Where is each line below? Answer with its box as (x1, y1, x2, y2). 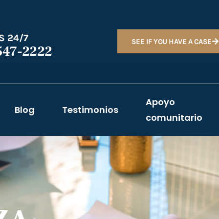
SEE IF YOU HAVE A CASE (131, 37, 212, 46)
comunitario (146, 111, 202, 124)
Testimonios (62, 103, 118, 116)
